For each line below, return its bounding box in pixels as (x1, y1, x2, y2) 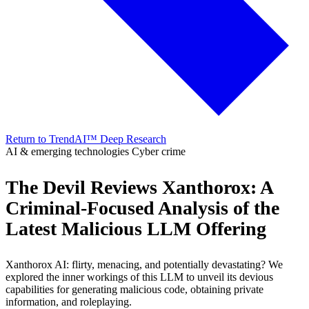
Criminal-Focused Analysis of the (6, 197, 279, 219)
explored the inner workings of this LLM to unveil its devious (6, 271, 273, 283)
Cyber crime (132, 146, 186, 157)
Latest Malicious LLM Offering (6, 218, 266, 239)
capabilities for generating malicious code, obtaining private (6, 283, 263, 295)
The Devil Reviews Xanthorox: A (6, 177, 272, 198)
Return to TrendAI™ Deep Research (6, 133, 166, 145)
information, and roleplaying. (6, 296, 132, 308)
